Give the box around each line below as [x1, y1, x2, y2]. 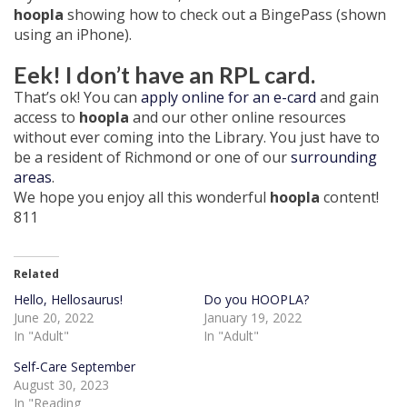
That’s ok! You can [14, 87, 141, 107]
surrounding [291, 147, 377, 167]
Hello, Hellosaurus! [14, 291, 123, 308]
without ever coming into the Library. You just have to [14, 127, 380, 147]
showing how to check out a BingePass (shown [64, 5, 386, 25]
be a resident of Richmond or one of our [14, 147, 291, 167]
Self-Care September [14, 358, 135, 375]
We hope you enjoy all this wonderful [14, 187, 270, 207]
